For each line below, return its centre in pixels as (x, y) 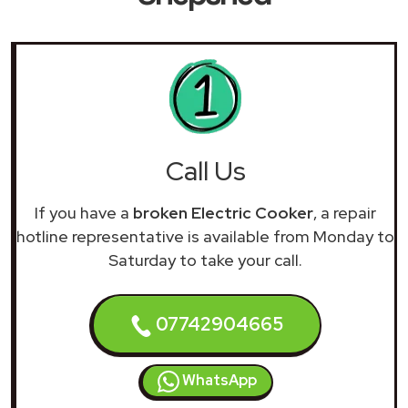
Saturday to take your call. (205, 260)
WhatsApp (218, 380)
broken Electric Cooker (223, 212)
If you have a (84, 212)
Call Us (205, 171)
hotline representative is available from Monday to (205, 236)
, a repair (345, 212)
